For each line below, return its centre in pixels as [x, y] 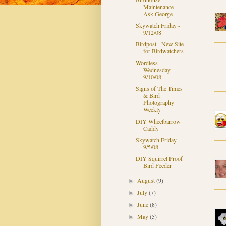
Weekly [152, 110]
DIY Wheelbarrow [158, 121]
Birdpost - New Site [160, 44]
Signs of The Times [159, 89]
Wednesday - [159, 70]
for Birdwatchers [164, 51]
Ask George [158, 14]
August [147, 180]
